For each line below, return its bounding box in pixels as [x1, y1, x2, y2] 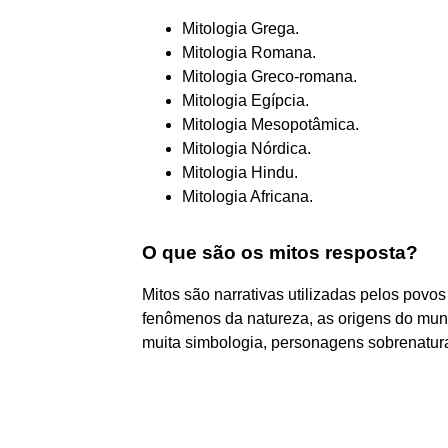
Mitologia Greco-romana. [182, 67, 357, 85]
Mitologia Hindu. [182, 163, 298, 181]
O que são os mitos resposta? [142, 241, 418, 263]
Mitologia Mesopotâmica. [182, 115, 359, 133]
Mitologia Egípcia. [182, 91, 309, 109]
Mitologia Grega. [182, 19, 299, 37]
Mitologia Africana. [182, 187, 313, 205]
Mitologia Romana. [182, 43, 316, 61]
